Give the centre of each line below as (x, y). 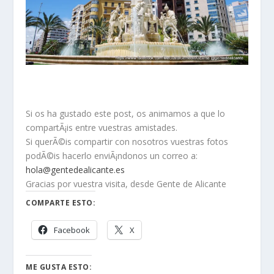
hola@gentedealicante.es (76, 169)
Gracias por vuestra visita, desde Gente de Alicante (126, 183)
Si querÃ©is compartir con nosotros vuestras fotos (127, 141)
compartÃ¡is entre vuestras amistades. (102, 127)
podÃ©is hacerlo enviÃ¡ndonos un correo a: (112, 155)
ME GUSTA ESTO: (59, 267)
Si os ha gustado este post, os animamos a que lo (126, 113)
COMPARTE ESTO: (61, 202)
